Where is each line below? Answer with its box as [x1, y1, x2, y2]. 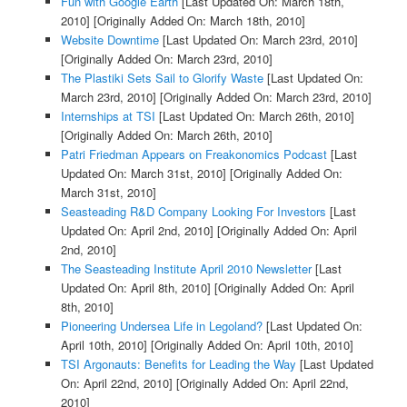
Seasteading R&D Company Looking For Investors [60, 202, 326, 220]
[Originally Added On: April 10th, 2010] [146, 335, 353, 353]
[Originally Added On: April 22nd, [172, 373, 349, 392]
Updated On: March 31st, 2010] [60, 164, 226, 182]
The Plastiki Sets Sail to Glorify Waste [60, 68, 263, 86]
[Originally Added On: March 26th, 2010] [60, 125, 273, 144]
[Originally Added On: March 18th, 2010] [89, 11, 305, 29]
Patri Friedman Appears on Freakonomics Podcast [60, 144, 327, 163]
